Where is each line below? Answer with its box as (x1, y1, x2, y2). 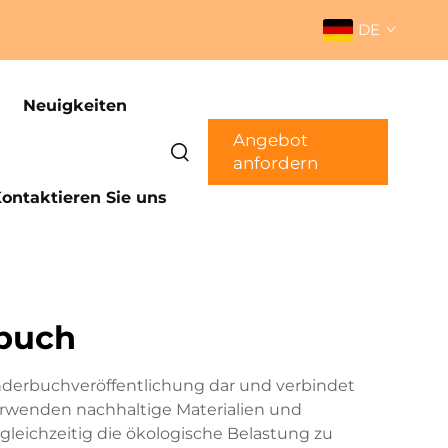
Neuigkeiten (22, 96, 127, 115)
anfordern (232, 153, 318, 173)
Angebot (232, 130, 308, 150)
